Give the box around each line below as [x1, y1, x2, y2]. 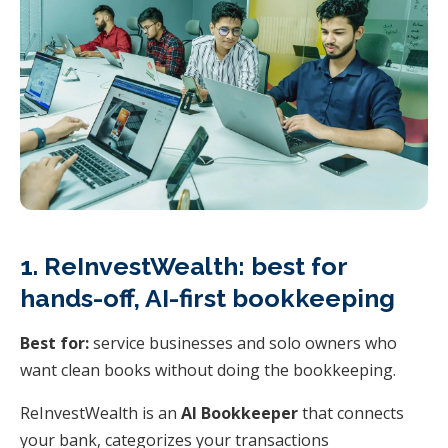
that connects [298, 401, 404, 424]
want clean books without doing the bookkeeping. [20, 358, 396, 381]
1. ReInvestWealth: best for [20, 250, 347, 281]
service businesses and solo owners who [89, 331, 397, 354]
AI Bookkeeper [181, 401, 298, 424]
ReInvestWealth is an [20, 401, 181, 424]
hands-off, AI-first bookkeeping [20, 282, 395, 313]
